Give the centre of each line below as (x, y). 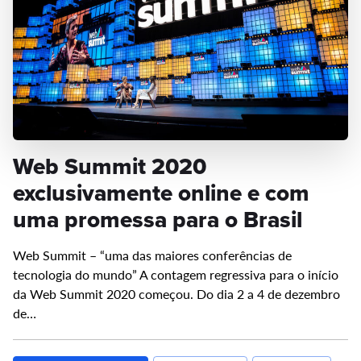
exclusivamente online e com (161, 193)
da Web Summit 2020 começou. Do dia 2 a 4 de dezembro (176, 294)
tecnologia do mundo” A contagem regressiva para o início (176, 275)
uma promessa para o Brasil (158, 220)
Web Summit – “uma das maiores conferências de (152, 255)
